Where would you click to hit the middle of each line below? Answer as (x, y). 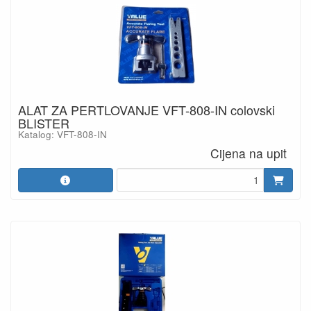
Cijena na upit (249, 153)
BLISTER (44, 123)
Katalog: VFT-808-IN (62, 134)
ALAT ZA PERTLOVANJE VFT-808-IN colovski (146, 109)
